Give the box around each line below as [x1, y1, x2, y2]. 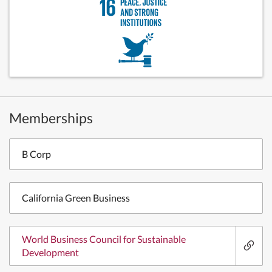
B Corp [22, 148, 51, 160]
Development [22, 246, 79, 258]
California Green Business [22, 192, 130, 203]
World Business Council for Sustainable [22, 233, 186, 245]
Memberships [9, 109, 93, 126]
